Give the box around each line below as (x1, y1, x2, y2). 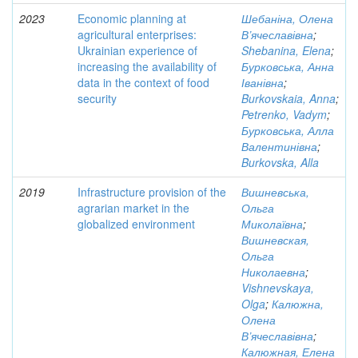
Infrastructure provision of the (78, 184, 226, 200)
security (78, 90, 117, 106)
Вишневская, (241, 232, 309, 248)
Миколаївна (241, 216, 303, 232)
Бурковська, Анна (241, 58, 334, 74)
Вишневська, (241, 184, 309, 200)
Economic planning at (78, 10, 186, 26)
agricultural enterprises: (78, 26, 197, 42)
